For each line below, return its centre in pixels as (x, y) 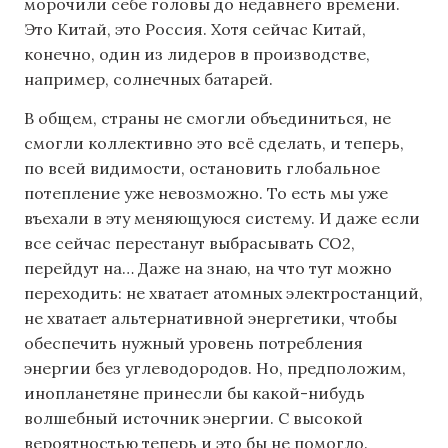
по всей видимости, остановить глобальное (202, 168)
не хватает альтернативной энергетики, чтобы (210, 318)
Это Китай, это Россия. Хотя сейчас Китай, (195, 29)
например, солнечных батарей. (148, 79)
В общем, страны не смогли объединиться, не (207, 118)
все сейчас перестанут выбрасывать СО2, (189, 243)
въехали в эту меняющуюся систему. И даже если (222, 218)
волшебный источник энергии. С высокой (193, 418)
